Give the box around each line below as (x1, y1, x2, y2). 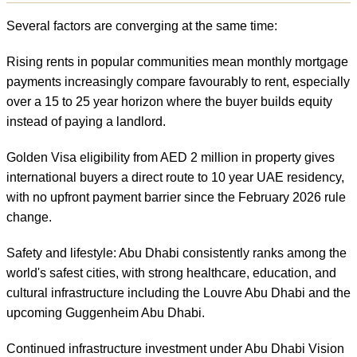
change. (6, 210, 52, 224)
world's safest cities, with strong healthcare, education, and (6, 265, 336, 280)
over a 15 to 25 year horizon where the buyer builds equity (6, 94, 332, 108)
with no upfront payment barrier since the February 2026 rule (6, 190, 346, 204)
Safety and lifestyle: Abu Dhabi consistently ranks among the (6, 245, 347, 260)
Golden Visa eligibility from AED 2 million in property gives (6, 150, 335, 164)
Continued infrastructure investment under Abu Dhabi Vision (6, 341, 344, 355)
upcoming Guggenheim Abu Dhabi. (6, 305, 205, 320)
